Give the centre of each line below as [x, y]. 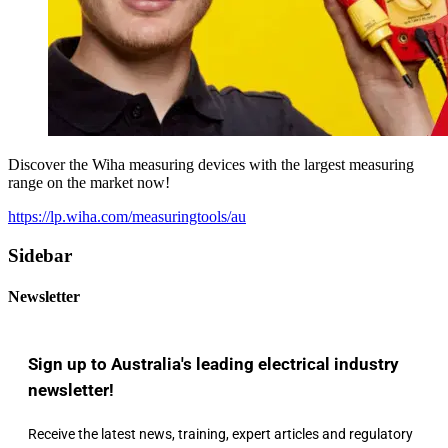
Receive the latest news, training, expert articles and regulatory [220, 433]
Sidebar [40, 255]
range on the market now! [89, 182]
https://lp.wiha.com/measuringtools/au [127, 216]
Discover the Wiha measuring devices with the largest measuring [211, 164]
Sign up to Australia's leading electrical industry [213, 363]
